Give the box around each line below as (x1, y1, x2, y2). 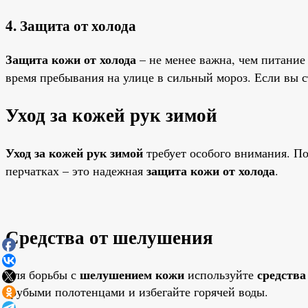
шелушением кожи (80, 265, 184, 284)
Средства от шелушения (5, 223, 213, 251)
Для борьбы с (5, 266, 80, 283)
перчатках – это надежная (5, 162, 146, 179)
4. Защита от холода (5, 14, 136, 36)
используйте (184, 266, 257, 283)
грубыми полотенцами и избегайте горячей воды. (5, 283, 268, 300)
